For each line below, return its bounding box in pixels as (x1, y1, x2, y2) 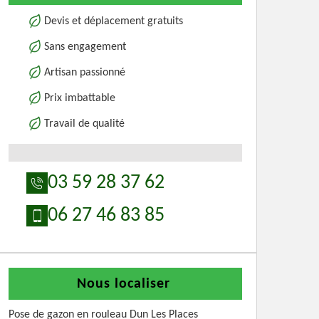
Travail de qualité (44, 118, 125, 130)
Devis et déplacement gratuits (44, 16, 183, 27)
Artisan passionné (44, 67, 125, 78)
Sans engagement (44, 41, 126, 53)
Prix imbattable (44, 93, 115, 104)
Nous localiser (77, 277, 170, 291)
